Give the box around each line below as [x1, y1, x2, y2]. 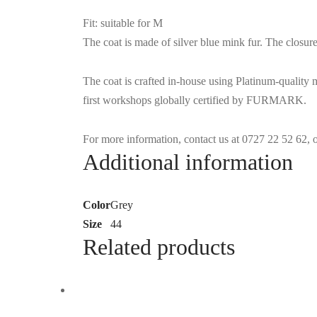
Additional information [83, 149, 293, 175]
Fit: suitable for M [83, 17, 163, 30]
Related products [83, 234, 235, 260]
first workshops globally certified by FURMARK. [83, 94, 306, 107]
